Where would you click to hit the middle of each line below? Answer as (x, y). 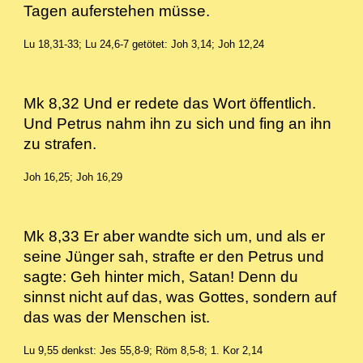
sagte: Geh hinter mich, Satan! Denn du (161, 277)
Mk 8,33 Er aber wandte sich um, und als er (175, 236)
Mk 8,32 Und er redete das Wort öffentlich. (170, 103)
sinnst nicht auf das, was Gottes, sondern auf (180, 297)
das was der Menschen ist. (129, 317)
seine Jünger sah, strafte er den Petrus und (174, 256)
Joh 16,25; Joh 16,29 (73, 177)
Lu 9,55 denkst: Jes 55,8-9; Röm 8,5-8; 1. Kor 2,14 (143, 350)
